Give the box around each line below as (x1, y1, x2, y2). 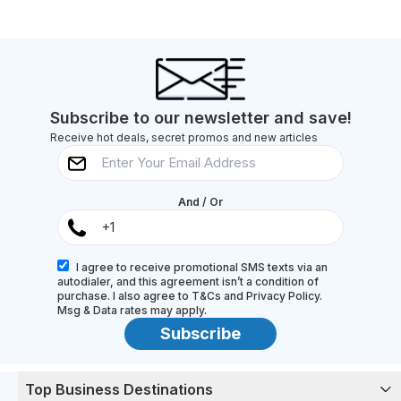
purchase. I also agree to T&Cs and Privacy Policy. (57, 288, 322, 303)
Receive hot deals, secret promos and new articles (49, 130, 318, 144)
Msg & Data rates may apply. (57, 303, 207, 317)
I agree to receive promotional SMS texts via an (76, 260, 328, 274)
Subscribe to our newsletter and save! (49, 107, 352, 127)
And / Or (178, 194, 223, 209)
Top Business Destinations (25, 380, 213, 398)
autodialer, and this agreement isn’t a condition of (57, 274, 319, 288)
